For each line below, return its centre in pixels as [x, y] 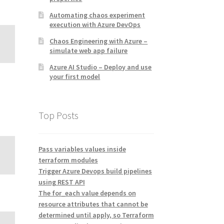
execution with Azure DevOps [95, 24]
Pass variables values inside [82, 149]
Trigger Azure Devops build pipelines [95, 171]
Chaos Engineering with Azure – [99, 41]
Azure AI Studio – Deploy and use [101, 67]
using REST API [61, 182]
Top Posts [58, 115]
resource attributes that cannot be [93, 204]
